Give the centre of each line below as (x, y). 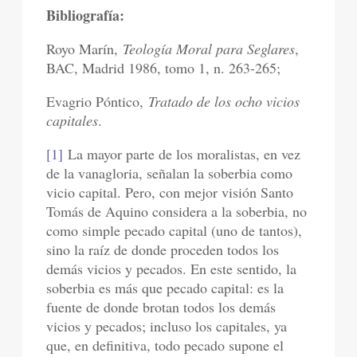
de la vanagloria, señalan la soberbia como (170, 173)
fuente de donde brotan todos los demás (161, 307)
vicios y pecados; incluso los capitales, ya (167, 326)
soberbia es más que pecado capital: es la (165, 288)
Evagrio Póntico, (98, 102)
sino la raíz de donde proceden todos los (163, 250)
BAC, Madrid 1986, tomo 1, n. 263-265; (164, 68)
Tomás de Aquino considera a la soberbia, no (177, 212)
